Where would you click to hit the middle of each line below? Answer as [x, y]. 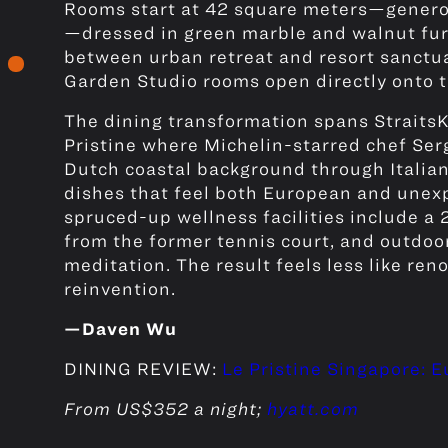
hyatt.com [313, 408]
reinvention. [120, 288]
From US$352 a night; [165, 408]
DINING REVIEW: [143, 368]
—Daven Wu [120, 328]
